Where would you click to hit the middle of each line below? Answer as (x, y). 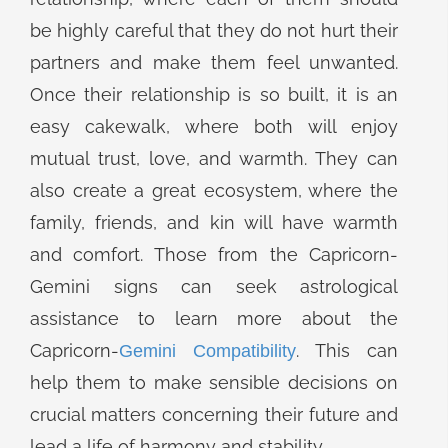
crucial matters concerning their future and (214, 414)
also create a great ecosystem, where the (214, 190)
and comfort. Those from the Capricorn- (214, 254)
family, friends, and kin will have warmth (214, 222)
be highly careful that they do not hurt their (214, 30)
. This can (347, 350)
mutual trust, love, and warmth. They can (214, 158)
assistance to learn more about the (214, 318)
